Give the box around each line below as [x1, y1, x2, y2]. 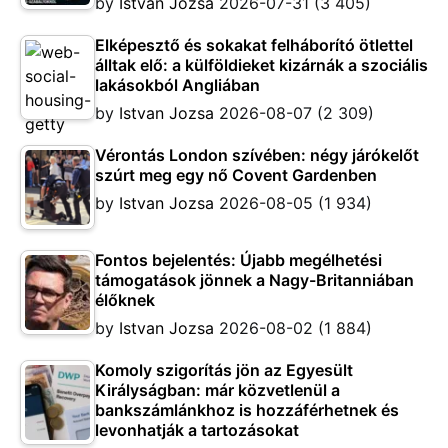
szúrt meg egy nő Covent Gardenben [95, 165, 377, 186]
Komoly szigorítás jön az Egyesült [95, 360, 353, 381]
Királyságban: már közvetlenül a [95, 380, 340, 401]
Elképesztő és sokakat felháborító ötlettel [95, 35, 413, 56]
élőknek [95, 290, 155, 311]
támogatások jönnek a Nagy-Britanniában [95, 270, 414, 291]
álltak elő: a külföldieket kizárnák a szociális [95, 55, 428, 76]
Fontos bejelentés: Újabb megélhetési [95, 250, 382, 271]
